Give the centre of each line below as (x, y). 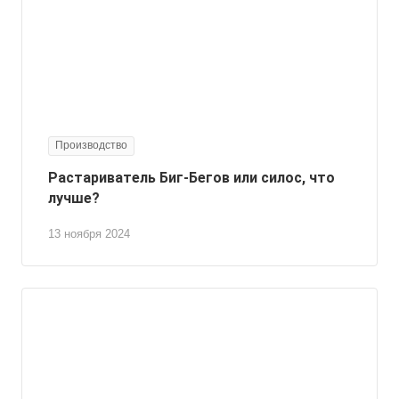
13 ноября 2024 (89, 233)
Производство (91, 145)
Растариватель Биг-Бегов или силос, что (191, 177)
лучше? (74, 198)
